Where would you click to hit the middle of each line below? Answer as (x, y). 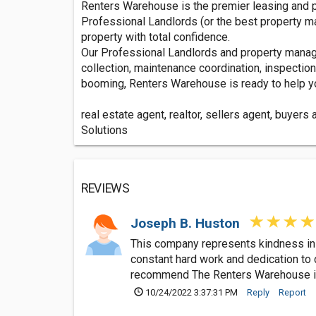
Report (292, 292)
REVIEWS (105, 188)
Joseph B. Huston (187, 223)
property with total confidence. (156, 37)
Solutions (104, 130)
